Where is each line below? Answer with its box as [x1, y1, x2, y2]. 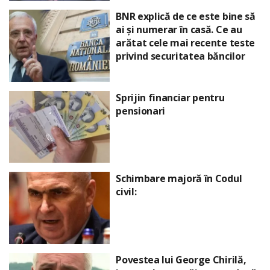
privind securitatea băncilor [116, 49, 245, 63]
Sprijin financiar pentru [116, 90, 225, 104]
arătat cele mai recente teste [116, 36, 255, 50]
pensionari [116, 104, 165, 118]
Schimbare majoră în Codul [116, 172, 242, 186]
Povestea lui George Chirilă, [116, 253, 246, 266]
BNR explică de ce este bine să [116, 10, 256, 24]
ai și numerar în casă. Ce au [116, 23, 242, 37]
